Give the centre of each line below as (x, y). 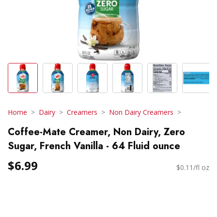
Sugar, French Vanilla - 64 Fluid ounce (94, 146)
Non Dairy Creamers (141, 112)
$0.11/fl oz (193, 168)
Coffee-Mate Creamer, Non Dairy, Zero (96, 132)
